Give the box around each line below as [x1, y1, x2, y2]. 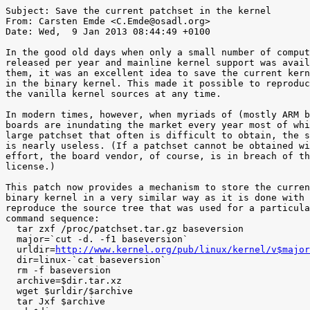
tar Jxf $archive [6, 296, 17, 307]
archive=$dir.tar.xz [6, 275, 17, 286]
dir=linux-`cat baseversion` [6, 255, 17, 265]
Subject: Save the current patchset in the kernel [6, 6, 271, 16]
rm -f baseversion [6, 265, 17, 275]
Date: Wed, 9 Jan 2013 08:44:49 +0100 [6, 26, 210, 37]
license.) [6, 161, 55, 172]
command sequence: [6, 213, 100, 224]
